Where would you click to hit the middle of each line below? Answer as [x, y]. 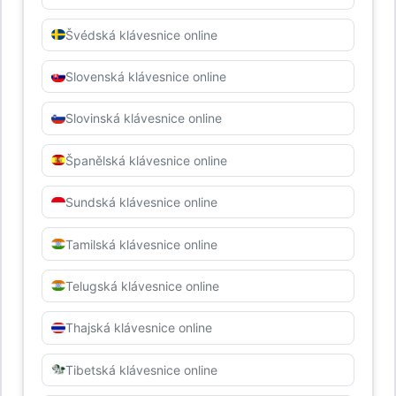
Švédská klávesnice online [141, 34]
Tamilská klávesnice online [141, 244]
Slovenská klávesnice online [145, 77]
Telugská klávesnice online [142, 286]
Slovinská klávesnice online [143, 118]
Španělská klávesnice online [146, 160]
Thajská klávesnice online [138, 328]
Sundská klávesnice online [141, 202]
